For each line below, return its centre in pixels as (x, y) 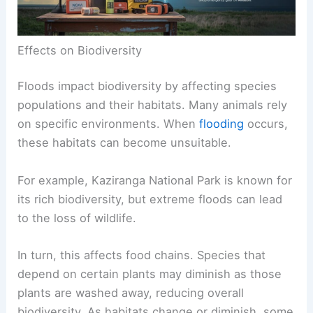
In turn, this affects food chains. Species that (142, 255)
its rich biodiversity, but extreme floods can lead (150, 199)
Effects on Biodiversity (80, 50)
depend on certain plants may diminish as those (150, 274)
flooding (222, 124)
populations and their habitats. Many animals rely (153, 105)
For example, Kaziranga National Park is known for (155, 180)
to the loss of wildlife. (77, 218)
